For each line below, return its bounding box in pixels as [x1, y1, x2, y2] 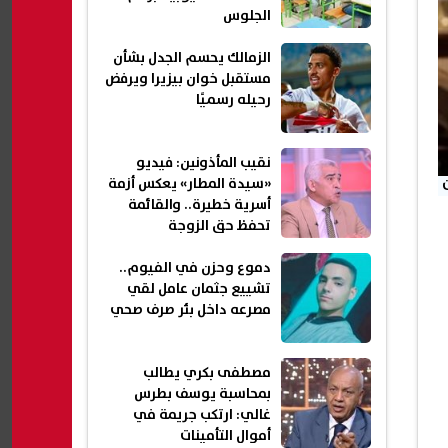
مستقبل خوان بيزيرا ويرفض [105, 68, 271, 91]
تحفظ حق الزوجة [168, 215, 271, 238]
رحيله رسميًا [196, 89, 271, 112]
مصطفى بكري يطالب [143, 362, 271, 385]
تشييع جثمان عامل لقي [127, 278, 271, 301]
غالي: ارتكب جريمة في [133, 404, 271, 427]
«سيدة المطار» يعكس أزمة [108, 173, 271, 196]
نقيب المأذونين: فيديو [136, 152, 271, 175]
